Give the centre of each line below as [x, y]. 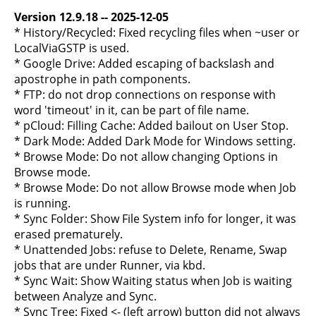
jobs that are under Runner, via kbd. [110, 265]
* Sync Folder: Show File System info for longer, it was [155, 219]
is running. [42, 203]
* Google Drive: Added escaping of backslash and [144, 63]
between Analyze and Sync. [85, 296]
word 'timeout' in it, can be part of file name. [132, 110]
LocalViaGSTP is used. [72, 48]
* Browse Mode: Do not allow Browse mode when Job [155, 188]
